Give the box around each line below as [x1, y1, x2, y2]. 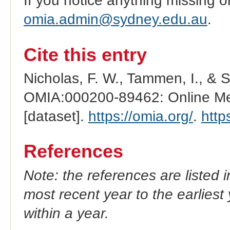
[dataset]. [23, 108, 88, 124]
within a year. [23, 205, 109, 221]
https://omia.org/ [88, 108, 193, 124]
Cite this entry [23, 44, 147, 65]
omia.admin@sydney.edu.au [23, 11, 207, 27]
